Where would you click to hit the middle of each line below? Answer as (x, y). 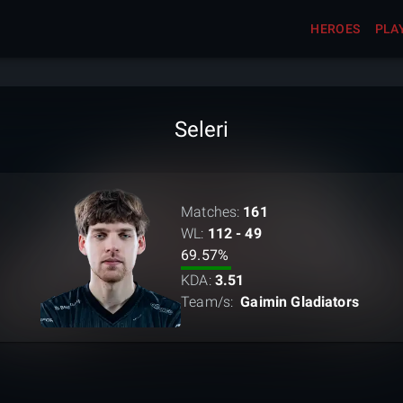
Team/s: (207, 302)
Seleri (201, 130)
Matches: (210, 212)
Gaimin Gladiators (298, 302)
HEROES (336, 29)
